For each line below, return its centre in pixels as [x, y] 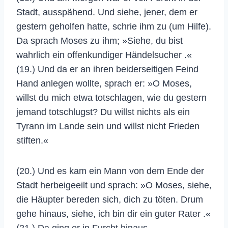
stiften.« [32, 140]
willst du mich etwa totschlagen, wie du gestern [111, 97]
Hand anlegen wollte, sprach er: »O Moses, [104, 83]
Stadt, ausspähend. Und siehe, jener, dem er [107, 12]
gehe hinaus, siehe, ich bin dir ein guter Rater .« [113, 213]
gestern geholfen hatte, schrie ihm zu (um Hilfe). [114, 26]
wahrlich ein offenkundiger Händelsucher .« [104, 55]
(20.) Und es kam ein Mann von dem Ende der [110, 171]
